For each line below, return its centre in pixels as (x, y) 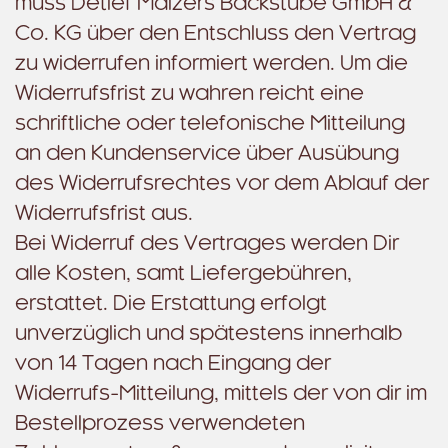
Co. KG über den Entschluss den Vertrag (215, 34)
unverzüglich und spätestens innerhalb (208, 334)
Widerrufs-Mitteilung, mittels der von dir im (221, 394)
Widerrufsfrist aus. (104, 214)
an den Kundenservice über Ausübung (207, 154)
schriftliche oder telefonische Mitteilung (210, 124)
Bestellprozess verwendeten (160, 424)
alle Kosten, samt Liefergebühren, (183, 274)
